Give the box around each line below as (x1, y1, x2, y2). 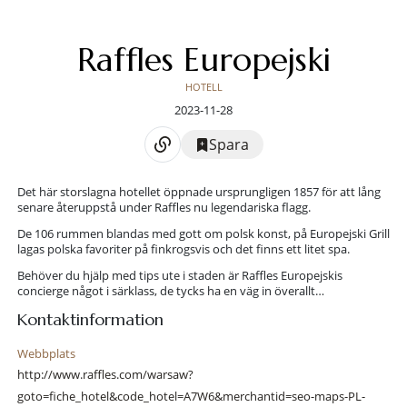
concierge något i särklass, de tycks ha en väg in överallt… (16, 283, 324, 300)
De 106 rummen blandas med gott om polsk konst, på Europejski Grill (16, 225, 390, 243)
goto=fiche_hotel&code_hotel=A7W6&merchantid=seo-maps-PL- (16, 388, 365, 405)
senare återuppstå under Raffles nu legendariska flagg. (16, 199, 311, 216)
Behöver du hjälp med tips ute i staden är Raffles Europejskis (16, 267, 342, 284)
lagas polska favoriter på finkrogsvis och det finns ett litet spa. (16, 241, 350, 258)
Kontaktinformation (16, 310, 164, 331)
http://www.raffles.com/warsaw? (16, 366, 194, 383)
